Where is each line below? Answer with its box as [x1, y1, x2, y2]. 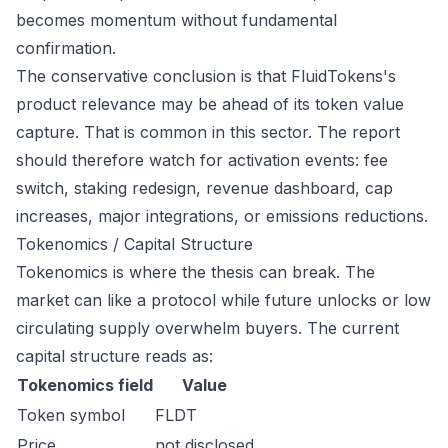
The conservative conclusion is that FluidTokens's [16, 66, 396, 86]
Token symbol [17, 405, 125, 425]
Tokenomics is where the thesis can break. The [16, 262, 375, 282]
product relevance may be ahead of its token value [16, 94, 404, 114]
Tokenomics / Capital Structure [16, 234, 253, 254]
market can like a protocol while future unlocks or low [16, 290, 431, 310]
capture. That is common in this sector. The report [16, 122, 400, 142]
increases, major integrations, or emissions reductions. [16, 206, 428, 226]
